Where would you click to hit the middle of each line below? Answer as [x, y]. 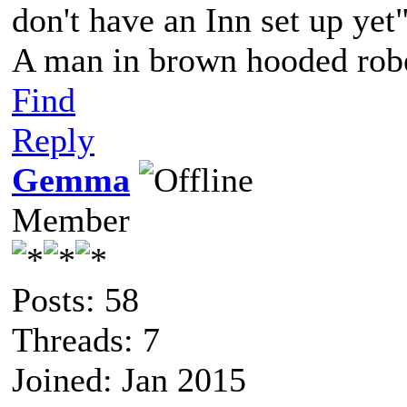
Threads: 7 [86, 340]
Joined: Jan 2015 [129, 380]
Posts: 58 [75, 300]
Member [71, 220]
